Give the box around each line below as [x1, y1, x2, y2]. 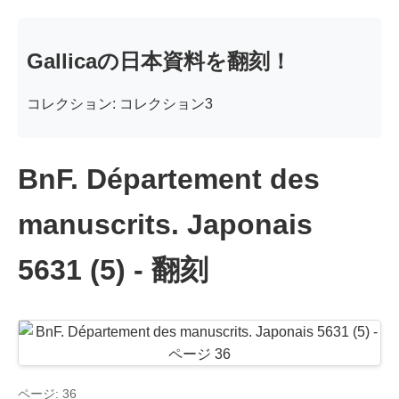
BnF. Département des [18, 163, 320, 196]
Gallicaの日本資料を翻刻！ [27, 48, 291, 73]
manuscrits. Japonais [18, 208, 313, 241]
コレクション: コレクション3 [27, 95, 213, 111]
